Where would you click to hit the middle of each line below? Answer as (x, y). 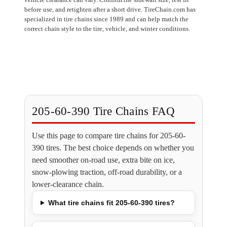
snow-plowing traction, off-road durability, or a (107, 172)
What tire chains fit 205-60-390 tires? (111, 202)
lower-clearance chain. (68, 184)
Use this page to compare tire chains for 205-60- (108, 135)
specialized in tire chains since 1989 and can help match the (106, 19)
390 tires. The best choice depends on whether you (113, 147)
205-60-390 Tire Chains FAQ (103, 111)
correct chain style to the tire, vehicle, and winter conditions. (107, 28)
